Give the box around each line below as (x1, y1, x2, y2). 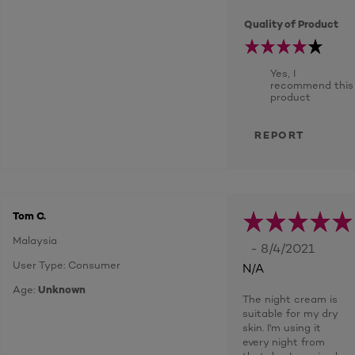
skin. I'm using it (242, 321, 321, 334)
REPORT (254, 128, 304, 141)
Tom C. (13, 209, 46, 222)
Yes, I (270, 67, 296, 79)
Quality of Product (244, 17, 339, 30)
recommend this (270, 78, 353, 91)
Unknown (38, 283, 86, 296)
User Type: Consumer (13, 258, 120, 271)
